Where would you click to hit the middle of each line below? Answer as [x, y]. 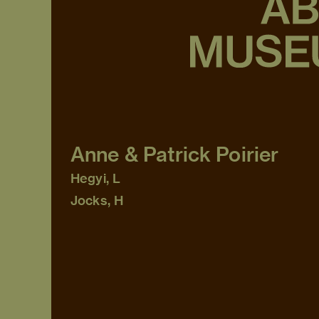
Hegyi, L [96, 179]
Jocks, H [97, 201]
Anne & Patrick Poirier [175, 155]
